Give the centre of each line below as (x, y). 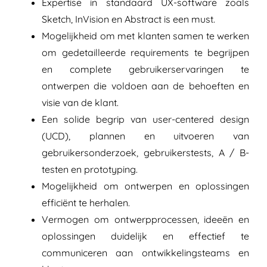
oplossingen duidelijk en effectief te (145, 236)
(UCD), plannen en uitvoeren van (145, 136)
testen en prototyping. (90, 170)
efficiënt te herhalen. (86, 203)
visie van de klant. (80, 103)
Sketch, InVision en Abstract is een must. (128, 19)
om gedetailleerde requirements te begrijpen (145, 53)
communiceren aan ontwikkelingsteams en (145, 253)
